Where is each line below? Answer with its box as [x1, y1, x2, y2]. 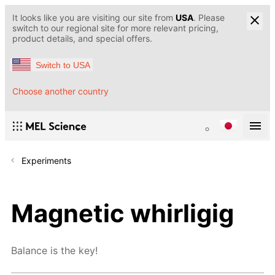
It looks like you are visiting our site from [12, 12, 176, 23]
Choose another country [12, 86, 109, 97]
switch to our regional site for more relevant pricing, [12, 23, 219, 33]
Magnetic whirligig [11, 198, 234, 228]
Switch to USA [36, 60, 90, 70]
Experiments [21, 155, 71, 166]
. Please [193, 12, 225, 23]
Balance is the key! [11, 244, 98, 257]
